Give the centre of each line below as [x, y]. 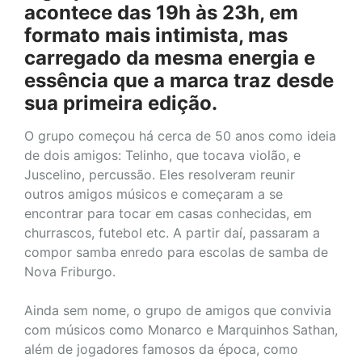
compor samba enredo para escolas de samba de [176, 252]
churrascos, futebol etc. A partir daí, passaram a [172, 232]
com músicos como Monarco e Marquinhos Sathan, [181, 329]
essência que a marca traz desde [179, 80]
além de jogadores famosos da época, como [161, 349]
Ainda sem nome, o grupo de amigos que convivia [178, 310]
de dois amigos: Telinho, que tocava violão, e [162, 155]
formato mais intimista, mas [156, 35]
